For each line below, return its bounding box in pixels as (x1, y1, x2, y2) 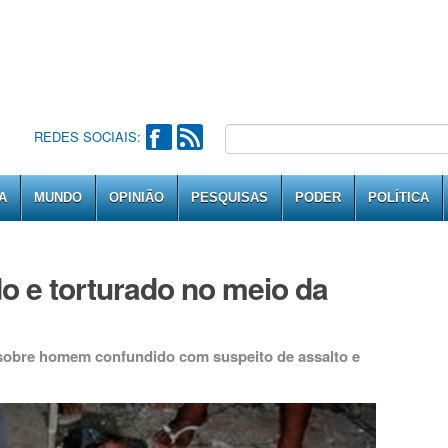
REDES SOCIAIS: (33, 127, 141, 146)
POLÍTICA (368, 190, 429, 205)
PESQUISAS (191, 190, 268, 205)
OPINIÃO (109, 190, 164, 205)
